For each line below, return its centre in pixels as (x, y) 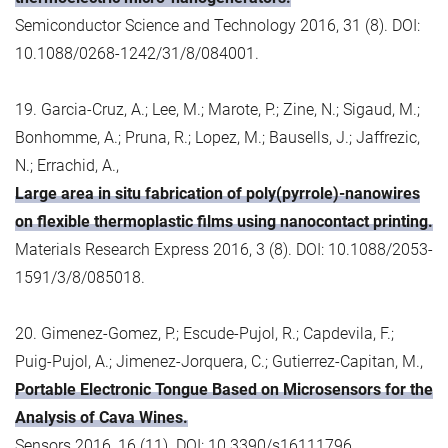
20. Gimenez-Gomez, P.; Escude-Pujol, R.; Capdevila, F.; (204, 333)
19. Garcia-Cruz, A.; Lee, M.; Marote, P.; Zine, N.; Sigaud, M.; (217, 109)
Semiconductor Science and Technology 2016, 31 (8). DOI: (217, 25)
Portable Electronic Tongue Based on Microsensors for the (224, 389)
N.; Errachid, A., (67, 165)
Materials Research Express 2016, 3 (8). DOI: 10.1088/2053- (224, 249)
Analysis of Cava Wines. (101, 417)
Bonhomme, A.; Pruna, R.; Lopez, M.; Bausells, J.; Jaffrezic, (217, 137)
